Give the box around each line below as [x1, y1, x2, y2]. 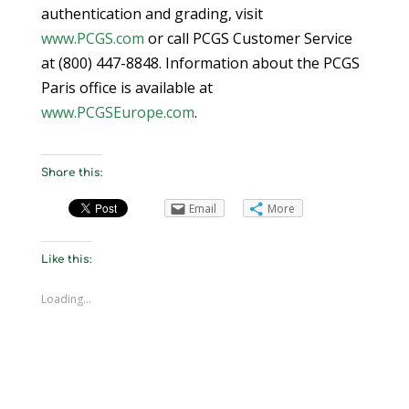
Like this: [40, 253, 91, 267]
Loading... [40, 291, 91, 308]
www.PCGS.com [40, 28, 144, 49]
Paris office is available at [40, 78, 213, 99]
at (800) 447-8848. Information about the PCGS [40, 53, 360, 74]
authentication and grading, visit [40, 4, 263, 25]
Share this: [40, 166, 102, 180]
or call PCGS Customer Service [143, 28, 352, 49]
